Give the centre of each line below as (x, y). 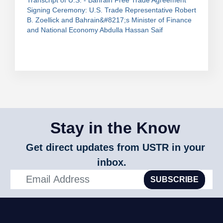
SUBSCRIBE (175, 179)
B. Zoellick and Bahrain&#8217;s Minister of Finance (109, 20)
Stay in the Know (115, 128)
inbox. (111, 163)
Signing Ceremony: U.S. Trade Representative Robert (111, 10)
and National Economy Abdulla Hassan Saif (95, 30)
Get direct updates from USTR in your (115, 148)
